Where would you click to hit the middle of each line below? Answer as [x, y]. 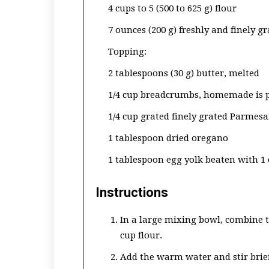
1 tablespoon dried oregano [168, 138]
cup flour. [141, 235]
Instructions [132, 192]
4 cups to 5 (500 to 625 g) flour [172, 8]
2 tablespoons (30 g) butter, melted [184, 73]
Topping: [127, 52]
